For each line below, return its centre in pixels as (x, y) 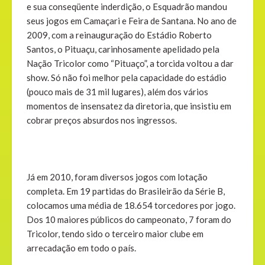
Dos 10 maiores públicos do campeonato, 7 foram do (129, 220)
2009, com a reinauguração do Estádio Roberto (119, 35)
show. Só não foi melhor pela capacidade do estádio (127, 78)
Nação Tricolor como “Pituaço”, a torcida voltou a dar (130, 64)
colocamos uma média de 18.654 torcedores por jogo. (131, 206)
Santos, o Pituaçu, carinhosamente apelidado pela (123, 49)
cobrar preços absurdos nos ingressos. (102, 120)
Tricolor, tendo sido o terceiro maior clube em (115, 234)
